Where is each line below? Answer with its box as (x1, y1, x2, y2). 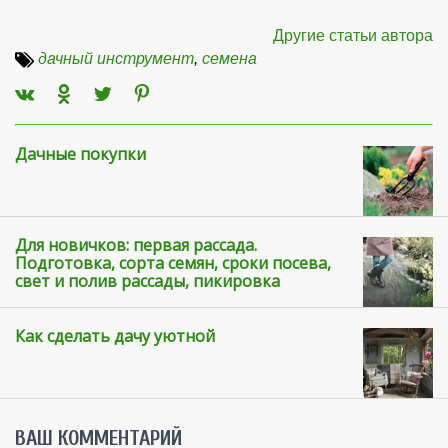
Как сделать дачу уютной (15, 324, 215, 347)
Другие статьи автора (273, 26, 433, 44)
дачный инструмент (38, 49, 194, 67)
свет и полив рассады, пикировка (15, 269, 280, 292)
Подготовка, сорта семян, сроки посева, (15, 251, 331, 274)
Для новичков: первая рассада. (15, 233, 257, 256)
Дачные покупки (15, 142, 146, 165)
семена (202, 49, 257, 67)
